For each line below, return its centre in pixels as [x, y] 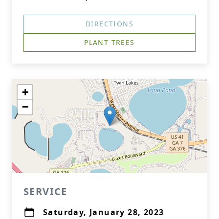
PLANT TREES [109, 42]
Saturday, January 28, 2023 [104, 212]
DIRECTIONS [109, 24]
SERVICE [45, 191]
